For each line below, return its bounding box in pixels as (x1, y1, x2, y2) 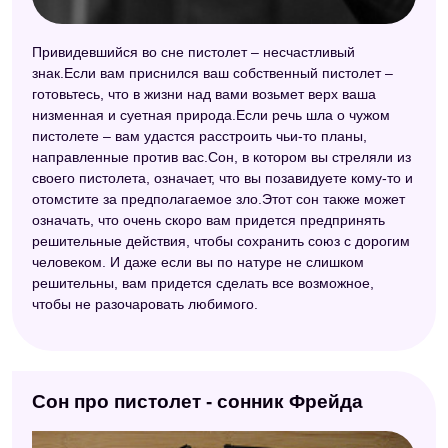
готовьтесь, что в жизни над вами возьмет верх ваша (32, 85, 376, 102)
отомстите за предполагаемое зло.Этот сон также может (32, 190, 405, 207)
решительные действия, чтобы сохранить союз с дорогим (32, 232, 410, 249)
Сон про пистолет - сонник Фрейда (32, 390, 363, 412)
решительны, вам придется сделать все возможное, (32, 274, 374, 291)
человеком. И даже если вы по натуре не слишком (32, 253, 364, 270)
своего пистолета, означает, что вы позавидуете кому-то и (32, 169, 413, 186)
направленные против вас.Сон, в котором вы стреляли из (32, 148, 411, 165)
